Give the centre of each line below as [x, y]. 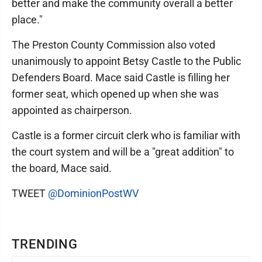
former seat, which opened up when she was [115, 94]
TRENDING [45, 244]
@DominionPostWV [93, 193]
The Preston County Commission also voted [113, 45]
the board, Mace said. [62, 168]
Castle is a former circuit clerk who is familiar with [126, 135]
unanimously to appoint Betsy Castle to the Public [126, 61]
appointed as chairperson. [73, 110]
